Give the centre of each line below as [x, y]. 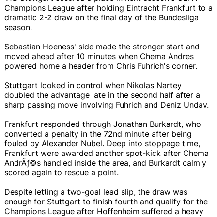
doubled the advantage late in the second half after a [102, 95]
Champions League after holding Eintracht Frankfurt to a [108, 8]
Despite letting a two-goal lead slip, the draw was [96, 192]
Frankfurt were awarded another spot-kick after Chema [107, 153]
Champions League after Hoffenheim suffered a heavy [104, 211]
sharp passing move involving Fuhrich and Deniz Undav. [107, 104]
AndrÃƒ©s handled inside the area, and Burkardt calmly [105, 163]
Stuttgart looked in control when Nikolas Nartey [93, 85]
